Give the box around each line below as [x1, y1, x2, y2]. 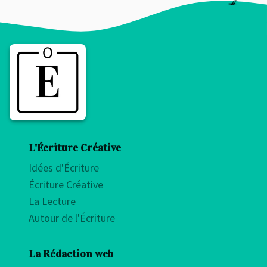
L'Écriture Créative [29, 141, 121, 155]
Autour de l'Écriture [29, 211, 115, 225]
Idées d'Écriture [29, 161, 99, 175]
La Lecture [29, 194, 76, 209]
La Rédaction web [29, 247, 113, 261]
